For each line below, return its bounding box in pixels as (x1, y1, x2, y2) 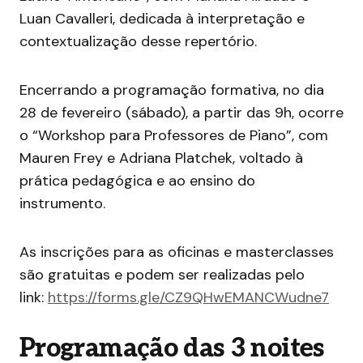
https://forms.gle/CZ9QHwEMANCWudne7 (48, 288, 329, 308)
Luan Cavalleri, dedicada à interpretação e (19, 9, 305, 29)
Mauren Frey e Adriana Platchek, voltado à (19, 148, 303, 169)
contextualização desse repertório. (19, 32, 261, 52)
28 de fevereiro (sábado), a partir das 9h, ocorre (19, 103, 344, 123)
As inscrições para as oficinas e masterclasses (19, 242, 334, 263)
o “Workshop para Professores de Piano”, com (19, 126, 328, 146)
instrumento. (19, 194, 105, 214)
